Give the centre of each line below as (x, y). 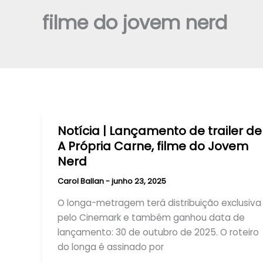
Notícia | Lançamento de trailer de (159, 131)
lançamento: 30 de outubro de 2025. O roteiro (158, 232)
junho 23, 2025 (139, 181)
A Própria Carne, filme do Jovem (153, 146)
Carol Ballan (81, 181)
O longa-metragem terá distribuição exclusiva (159, 203)
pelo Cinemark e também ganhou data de (151, 218)
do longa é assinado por (110, 247)
